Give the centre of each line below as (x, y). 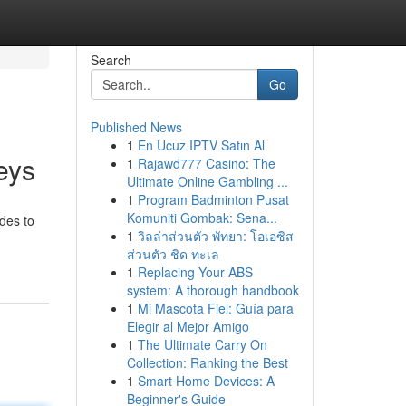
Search (111, 60)
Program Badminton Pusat (213, 199)
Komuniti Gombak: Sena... (202, 217)
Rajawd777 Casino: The (206, 163)
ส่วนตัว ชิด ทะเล (173, 254)
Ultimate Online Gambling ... (207, 181)
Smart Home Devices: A (206, 381)
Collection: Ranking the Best (207, 362)
